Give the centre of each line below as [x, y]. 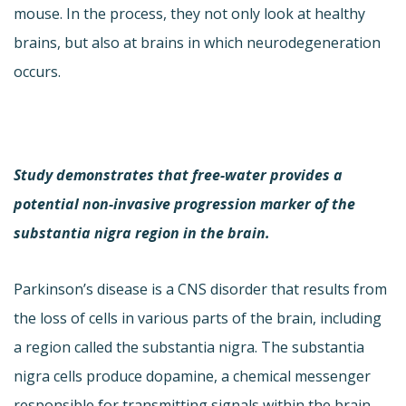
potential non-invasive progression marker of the [184, 203]
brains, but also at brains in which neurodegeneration [197, 42]
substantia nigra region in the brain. [142, 232]
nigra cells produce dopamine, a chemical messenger [192, 376]
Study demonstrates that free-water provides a [178, 174]
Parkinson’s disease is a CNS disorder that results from [200, 289]
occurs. [37, 71]
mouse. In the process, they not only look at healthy [189, 13]
